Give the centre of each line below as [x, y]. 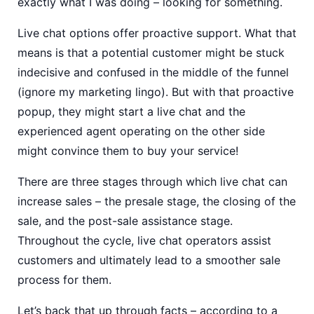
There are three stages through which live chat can [152, 182]
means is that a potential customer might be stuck [151, 53]
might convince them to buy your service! [128, 151]
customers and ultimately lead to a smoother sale [149, 260]
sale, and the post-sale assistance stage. [125, 221]
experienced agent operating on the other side [141, 131]
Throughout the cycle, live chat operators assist [144, 240]
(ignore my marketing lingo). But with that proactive [156, 92]
